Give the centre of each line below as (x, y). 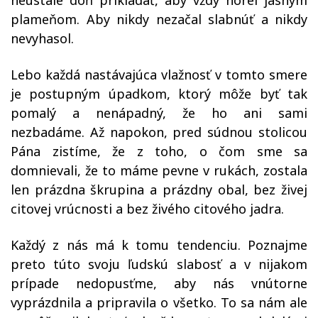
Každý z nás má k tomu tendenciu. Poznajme (159, 245)
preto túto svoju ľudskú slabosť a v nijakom (159, 264)
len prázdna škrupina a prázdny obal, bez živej (159, 190)
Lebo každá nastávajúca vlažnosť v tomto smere (159, 75)
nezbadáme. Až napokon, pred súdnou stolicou (159, 132)
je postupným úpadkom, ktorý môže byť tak (159, 94)
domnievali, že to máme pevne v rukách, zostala (159, 170)
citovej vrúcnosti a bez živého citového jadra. (147, 209)
